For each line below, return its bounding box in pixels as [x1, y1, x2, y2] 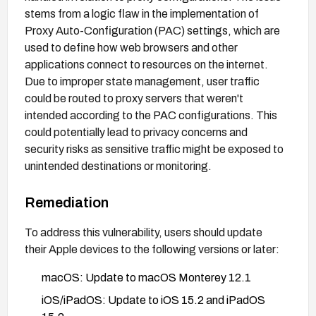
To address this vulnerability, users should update [25, 226, 262, 238]
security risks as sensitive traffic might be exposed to [25, 142, 284, 155]
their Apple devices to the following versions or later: [25, 243, 279, 255]
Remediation [25, 194, 109, 210]
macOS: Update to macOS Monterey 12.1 [42, 271, 251, 284]
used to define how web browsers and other [25, 41, 238, 54]
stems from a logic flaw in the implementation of [25, 7, 259, 20]
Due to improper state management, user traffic [25, 75, 260, 87]
